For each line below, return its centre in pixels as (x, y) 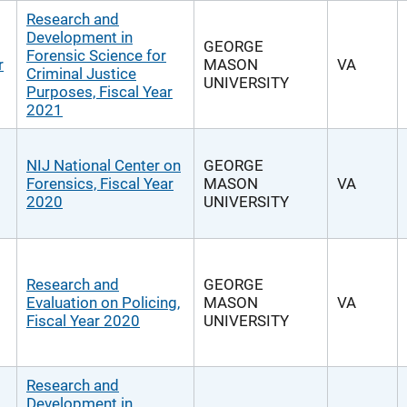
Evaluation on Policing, (103, 303)
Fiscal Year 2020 (83, 321)
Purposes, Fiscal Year (99, 92)
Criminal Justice (81, 74)
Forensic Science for (96, 55)
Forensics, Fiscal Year (100, 184)
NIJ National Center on (104, 165)
